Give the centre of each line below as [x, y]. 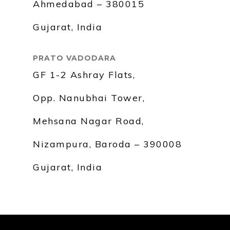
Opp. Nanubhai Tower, [89, 98]
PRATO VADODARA [74, 58]
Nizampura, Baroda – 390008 [107, 144]
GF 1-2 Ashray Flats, [84, 75]
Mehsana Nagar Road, [89, 121]
